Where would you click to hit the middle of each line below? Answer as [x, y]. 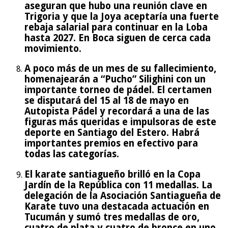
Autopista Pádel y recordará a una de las [117, 111]
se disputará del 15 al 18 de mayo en [107, 101]
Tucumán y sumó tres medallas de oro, [112, 217]
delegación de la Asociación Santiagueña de [123, 196]
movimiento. [53, 48]
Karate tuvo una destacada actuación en [117, 207]
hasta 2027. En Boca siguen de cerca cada [118, 38]
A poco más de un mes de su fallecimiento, [120, 69]
